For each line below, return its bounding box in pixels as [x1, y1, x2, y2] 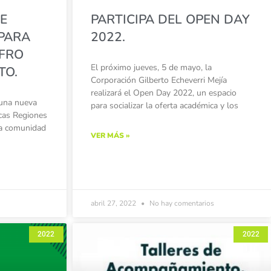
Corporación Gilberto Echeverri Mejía [90, 74, 227, 87]
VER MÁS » [90, 131, 130, 141]
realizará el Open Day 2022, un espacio [90, 87, 237, 99]
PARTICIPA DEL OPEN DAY [90, 11, 250, 28]
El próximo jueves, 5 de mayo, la [90, 62, 212, 74]
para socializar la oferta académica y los [90, 100, 238, 112]
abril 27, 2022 [90, 198, 138, 209]
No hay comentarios [147, 198, 214, 209]
